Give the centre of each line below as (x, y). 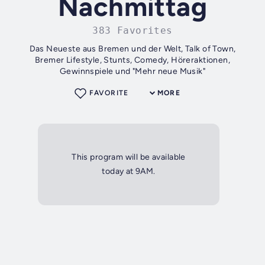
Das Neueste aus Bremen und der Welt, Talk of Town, (132, 49)
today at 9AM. (129, 172)
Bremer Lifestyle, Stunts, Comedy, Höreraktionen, (132, 60)
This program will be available (129, 157)
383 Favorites (132, 31)
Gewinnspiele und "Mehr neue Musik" (132, 72)
